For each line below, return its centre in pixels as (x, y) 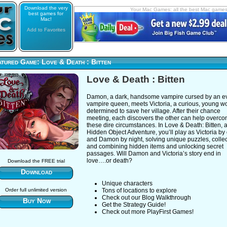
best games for (46, 13)
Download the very (46, 8)
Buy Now (36, 200)
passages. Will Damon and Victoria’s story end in (154, 154)
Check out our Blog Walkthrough (146, 198)
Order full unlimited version (36, 190)
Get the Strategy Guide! (134, 205)
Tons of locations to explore (139, 191)
